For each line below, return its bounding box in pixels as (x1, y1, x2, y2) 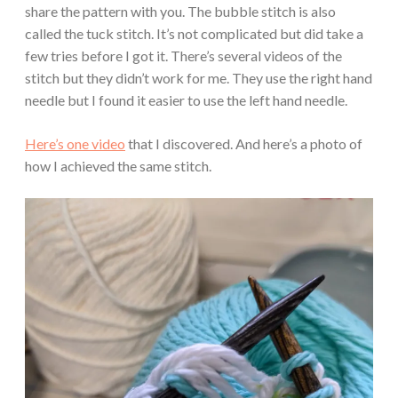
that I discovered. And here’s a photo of (125, 134, 362, 152)
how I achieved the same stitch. (25, 156, 211, 174)
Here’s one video (25, 134, 125, 152)
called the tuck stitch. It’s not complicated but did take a (25, 24, 363, 42)
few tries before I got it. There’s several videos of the (25, 46, 342, 64)
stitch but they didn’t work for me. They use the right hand (25, 68, 372, 86)
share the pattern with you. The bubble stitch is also (25, 2, 336, 20)
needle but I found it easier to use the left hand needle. (25, 91, 347, 108)
